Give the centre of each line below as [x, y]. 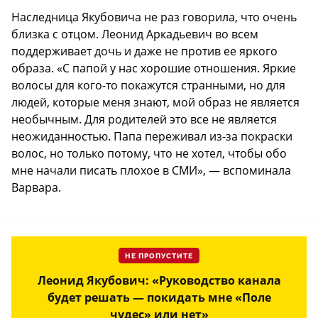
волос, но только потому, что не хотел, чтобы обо [149, 153]
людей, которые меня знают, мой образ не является [155, 102]
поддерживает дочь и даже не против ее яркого [144, 51]
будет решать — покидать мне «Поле [159, 297]
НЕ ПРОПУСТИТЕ [159, 256]
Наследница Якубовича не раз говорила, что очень [154, 17]
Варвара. [36, 187]
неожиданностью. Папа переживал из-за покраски [152, 136]
